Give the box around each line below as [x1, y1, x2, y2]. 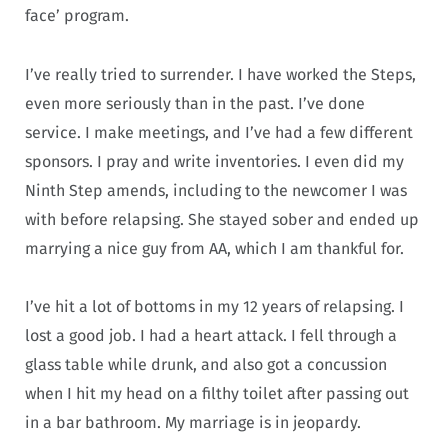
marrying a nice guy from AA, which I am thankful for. [25, 238, 404, 258]
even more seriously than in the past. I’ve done [25, 93, 365, 113]
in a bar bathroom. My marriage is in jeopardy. [25, 413, 361, 433]
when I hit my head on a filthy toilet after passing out [25, 384, 409, 404]
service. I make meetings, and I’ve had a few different [25, 122, 413, 142]
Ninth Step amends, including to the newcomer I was [25, 180, 407, 200]
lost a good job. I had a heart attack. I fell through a [25, 326, 397, 346]
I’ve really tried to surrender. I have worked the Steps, [25, 64, 416, 84]
